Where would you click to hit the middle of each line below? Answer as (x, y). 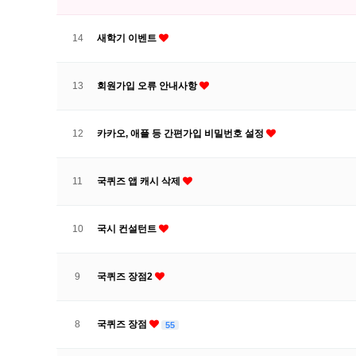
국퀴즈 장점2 (126, 277)
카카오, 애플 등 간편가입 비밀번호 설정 (182, 133)
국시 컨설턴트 (128, 229)
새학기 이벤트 (128, 38)
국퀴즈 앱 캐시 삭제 (140, 181)
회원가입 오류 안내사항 (148, 86)
